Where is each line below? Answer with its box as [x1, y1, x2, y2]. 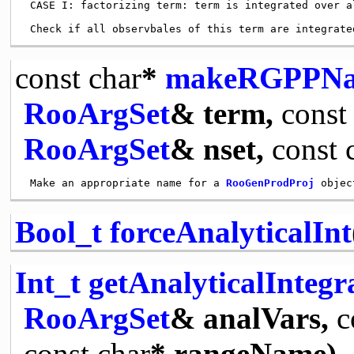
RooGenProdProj [225, 176, 314, 189]
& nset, [169, 131, 272, 166]
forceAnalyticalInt [109, 214, 352, 249]
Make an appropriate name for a [23, 176, 226, 189]
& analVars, [169, 300, 337, 335]
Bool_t [14, 214, 102, 249]
